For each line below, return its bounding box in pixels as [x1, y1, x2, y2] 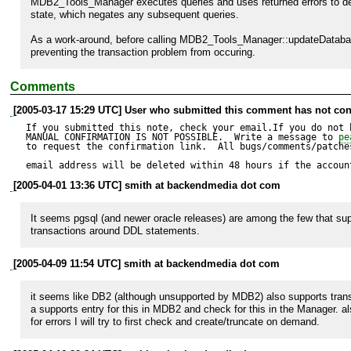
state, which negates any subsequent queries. [31, 8, 239, 20]
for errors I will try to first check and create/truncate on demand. [31, 315, 320, 327]
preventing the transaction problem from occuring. [31, 45, 255, 58]
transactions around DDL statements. [31, 224, 200, 237]
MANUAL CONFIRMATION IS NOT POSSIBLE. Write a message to [26, 131, 338, 143]
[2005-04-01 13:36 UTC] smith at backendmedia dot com [13, 179, 280, 191]
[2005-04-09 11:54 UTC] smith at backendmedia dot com [13, 257, 280, 270]
